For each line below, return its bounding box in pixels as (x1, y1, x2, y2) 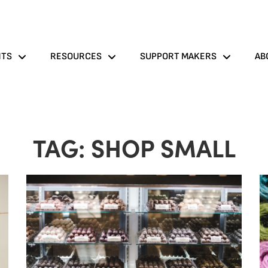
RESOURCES (50, 51, 102, 62)
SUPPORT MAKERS (140, 51, 217, 62)
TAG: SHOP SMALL (32, 130, 236, 163)
